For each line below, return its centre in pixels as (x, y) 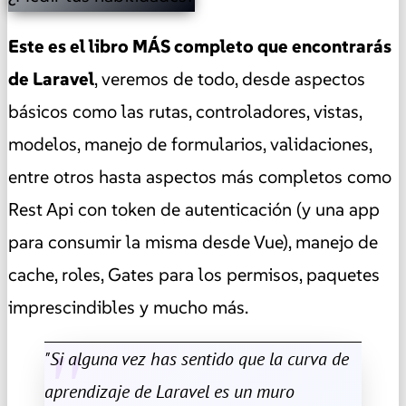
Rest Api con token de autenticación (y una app (194, 209)
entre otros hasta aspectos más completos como (200, 176)
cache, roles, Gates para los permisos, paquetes (194, 274)
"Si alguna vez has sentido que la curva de (197, 358)
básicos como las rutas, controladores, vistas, (185, 111)
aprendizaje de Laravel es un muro (169, 391)
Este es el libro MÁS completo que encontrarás (200, 46)
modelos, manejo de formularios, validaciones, (190, 144)
